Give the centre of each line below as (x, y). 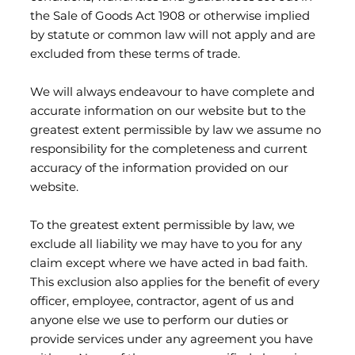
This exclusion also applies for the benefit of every (175, 283)
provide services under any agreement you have (172, 340)
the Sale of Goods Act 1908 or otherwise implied (170, 17)
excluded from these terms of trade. (135, 55)
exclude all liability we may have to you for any (166, 245)
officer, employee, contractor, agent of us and (162, 302)
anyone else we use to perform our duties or (159, 321)
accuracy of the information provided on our (159, 169)
